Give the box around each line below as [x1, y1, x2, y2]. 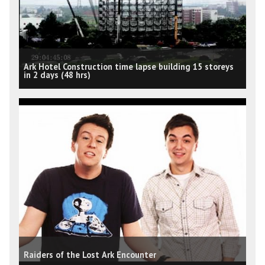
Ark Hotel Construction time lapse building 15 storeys [24, 60, 234, 72]
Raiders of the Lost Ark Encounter [24, 248, 156, 260]
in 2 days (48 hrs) [24, 69, 91, 80]
